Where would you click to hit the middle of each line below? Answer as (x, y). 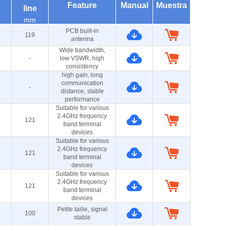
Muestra (172, 5)
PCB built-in (82, 31)
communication (82, 83)
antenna (82, 39)
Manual (134, 5)
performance (82, 99)
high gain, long (82, 75)
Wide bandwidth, (82, 50)
